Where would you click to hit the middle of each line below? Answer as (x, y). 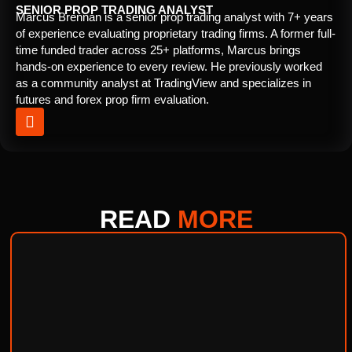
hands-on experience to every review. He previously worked (169, 67)
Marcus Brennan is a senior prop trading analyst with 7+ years (174, 17)
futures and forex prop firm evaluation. (112, 100)
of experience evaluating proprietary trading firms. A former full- (176, 34)
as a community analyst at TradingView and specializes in (163, 83)
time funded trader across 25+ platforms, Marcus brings (158, 50)
